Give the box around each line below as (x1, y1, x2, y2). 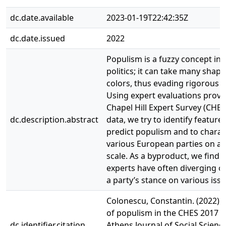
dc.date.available (10, 12, 74, 23)
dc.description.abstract (10, 114, 98, 125)
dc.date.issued (10, 33, 65, 44)
